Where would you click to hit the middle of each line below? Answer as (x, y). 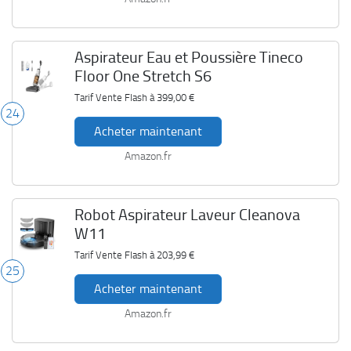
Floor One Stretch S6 (143, 76)
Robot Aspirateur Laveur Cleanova (187, 215)
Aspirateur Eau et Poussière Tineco (188, 57)
